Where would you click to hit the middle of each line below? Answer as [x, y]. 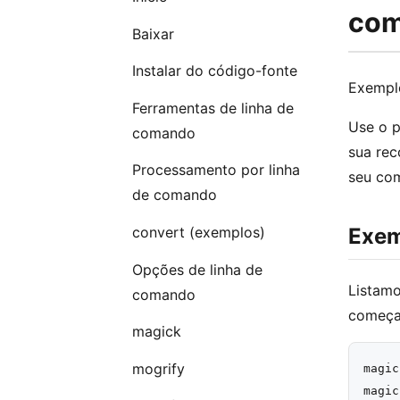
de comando [174, 195]
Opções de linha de [197, 269]
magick [156, 332]
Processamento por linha [216, 170]
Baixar [153, 33]
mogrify [158, 368]
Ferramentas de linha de [212, 108]
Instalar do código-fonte [214, 71]
